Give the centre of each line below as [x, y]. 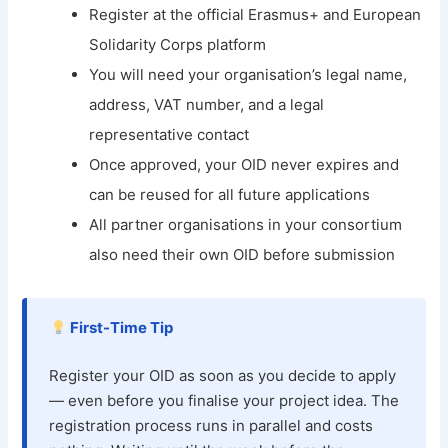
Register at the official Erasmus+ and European [255, 15]
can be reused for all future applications [230, 195]
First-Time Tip [119, 328]
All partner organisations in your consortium [246, 225]
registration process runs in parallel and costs [211, 426]
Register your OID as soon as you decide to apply [223, 376]
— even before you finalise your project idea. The [224, 401]
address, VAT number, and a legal [207, 105]
